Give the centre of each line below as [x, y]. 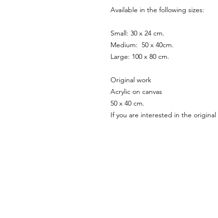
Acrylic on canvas [136, 91]
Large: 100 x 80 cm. [140, 56]
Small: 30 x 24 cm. [138, 33]
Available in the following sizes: [157, 10]
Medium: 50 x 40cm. [142, 45]
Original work [131, 80]
